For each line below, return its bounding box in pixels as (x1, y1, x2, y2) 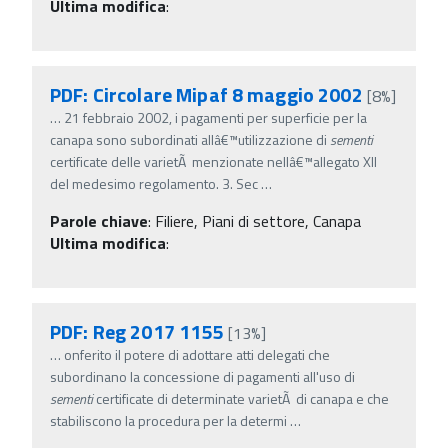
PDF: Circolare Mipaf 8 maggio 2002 (50, 78, 363, 110)
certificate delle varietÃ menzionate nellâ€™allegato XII (50, 150, 377, 172)
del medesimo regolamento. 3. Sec (50, 172, 258, 194)
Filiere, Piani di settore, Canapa (155, 208, 361, 233)
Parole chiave (50, 208, 148, 233)
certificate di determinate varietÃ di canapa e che (93, 387, 389, 409)
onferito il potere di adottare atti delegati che (64, 343, 330, 365)
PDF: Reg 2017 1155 (50, 315, 224, 347)
